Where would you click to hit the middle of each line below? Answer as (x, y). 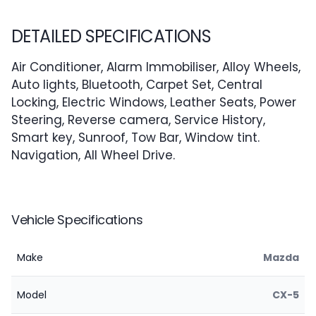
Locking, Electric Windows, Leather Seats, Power (154, 102)
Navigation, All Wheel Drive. (93, 155)
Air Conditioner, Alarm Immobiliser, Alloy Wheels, (156, 67)
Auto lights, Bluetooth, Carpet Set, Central (137, 85)
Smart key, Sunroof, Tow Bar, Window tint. (135, 138)
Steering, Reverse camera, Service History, (138, 120)
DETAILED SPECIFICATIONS (111, 36)
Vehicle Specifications (77, 220)
